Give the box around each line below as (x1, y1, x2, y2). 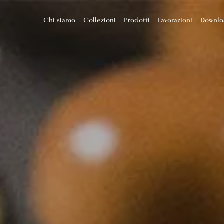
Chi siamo (43, 15, 75, 25)
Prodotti (124, 15, 150, 25)
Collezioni (83, 15, 116, 25)
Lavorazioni (158, 15, 192, 25)
